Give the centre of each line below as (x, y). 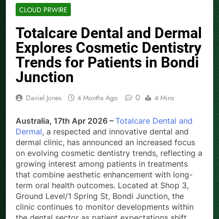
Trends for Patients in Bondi (107, 63)
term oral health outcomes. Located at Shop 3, (102, 186)
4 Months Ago (98, 98)
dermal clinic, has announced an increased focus (105, 142)
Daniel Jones (44, 98)
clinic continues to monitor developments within (105, 207)
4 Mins (164, 98)
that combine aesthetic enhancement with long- (104, 175)
